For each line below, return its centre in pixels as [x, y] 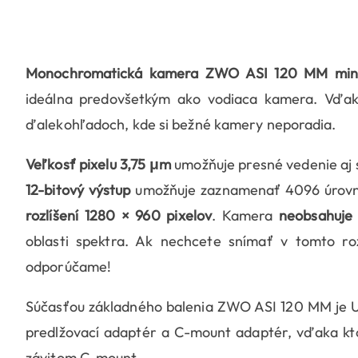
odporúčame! [69, 267]
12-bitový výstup [78, 190]
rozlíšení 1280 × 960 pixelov [119, 216]
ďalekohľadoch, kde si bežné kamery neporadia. [181, 125]
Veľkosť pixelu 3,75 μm [98, 165]
